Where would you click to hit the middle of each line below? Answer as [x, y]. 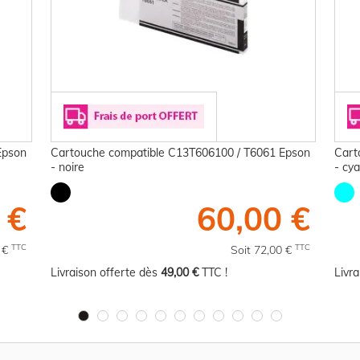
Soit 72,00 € [263, 250]
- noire [67, 167]
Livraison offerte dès [106, 272]
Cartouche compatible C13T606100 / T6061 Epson [180, 153]
